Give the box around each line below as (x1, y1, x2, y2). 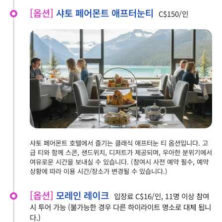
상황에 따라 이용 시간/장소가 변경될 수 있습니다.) (30, 166, 167, 176)
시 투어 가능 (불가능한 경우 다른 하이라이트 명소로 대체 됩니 (30, 201, 211, 212)
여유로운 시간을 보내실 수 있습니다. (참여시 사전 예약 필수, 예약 (30, 157, 209, 166)
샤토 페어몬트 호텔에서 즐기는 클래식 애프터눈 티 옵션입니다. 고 (30, 138, 208, 148)
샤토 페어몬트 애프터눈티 (56, 5, 154, 19)
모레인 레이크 (56, 188, 109, 202)
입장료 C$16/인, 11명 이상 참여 (114, 190, 209, 201)
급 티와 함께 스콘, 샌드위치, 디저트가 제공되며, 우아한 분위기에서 (30, 147, 212, 157)
